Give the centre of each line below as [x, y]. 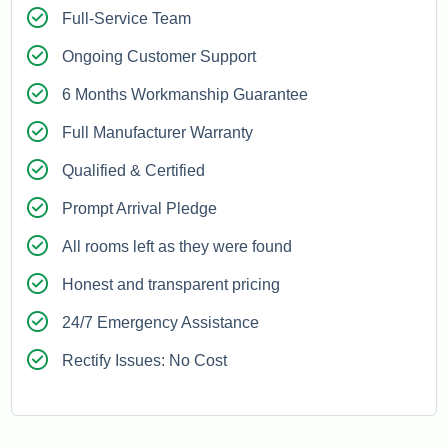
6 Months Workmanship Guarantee [185, 95]
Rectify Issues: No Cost [145, 361]
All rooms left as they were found [177, 247]
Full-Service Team [127, 19]
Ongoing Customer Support [159, 57]
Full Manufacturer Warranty [158, 133]
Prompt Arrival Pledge [140, 209]
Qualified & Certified [134, 171]
